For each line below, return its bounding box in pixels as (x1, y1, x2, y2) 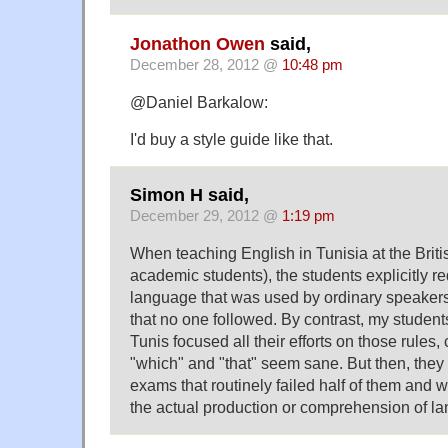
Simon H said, (130, 185, 249, 206)
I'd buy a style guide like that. (130, 129, 333, 148)
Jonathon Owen (130, 33, 265, 54)
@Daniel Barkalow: (130, 92, 268, 111)
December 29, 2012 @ (130, 208, 282, 225)
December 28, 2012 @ (130, 56, 282, 73)
